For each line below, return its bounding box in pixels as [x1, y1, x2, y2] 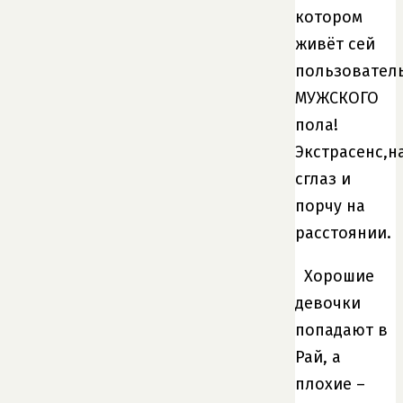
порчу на [295, 195, 365, 216]
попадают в [295, 319, 388, 340]
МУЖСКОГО [295, 87, 379, 108]
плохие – [295, 373, 365, 394]
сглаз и [295, 168, 351, 189]
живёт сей [295, 33, 375, 54]
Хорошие [304, 265, 374, 286]
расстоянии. [295, 222, 391, 243]
